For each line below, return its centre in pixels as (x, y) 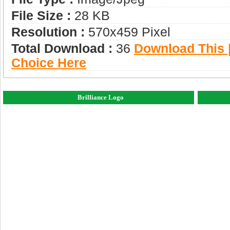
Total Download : (62, 48)
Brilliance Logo (101, 97)
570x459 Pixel (128, 32)
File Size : (41, 15)
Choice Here (49, 63)
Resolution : (48, 32)
